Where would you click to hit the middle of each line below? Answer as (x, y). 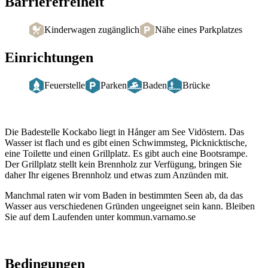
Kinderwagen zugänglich (92, 30)
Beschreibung (46, 124)
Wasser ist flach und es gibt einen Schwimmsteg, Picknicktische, (126, 142)
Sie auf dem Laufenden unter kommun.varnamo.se (100, 217)
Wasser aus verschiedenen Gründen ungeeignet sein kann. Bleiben (130, 206)
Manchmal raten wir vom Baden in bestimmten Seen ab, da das (124, 195)
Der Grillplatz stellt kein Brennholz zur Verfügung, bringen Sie (123, 164)
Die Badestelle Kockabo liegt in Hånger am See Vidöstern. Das (124, 132)
